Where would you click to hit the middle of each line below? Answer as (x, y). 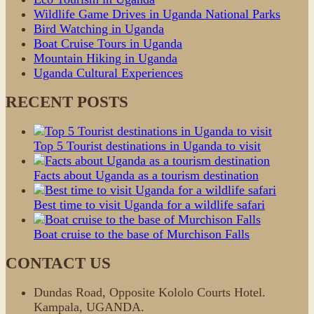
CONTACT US (58, 263)
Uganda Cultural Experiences (108, 73)
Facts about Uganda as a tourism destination (146, 175)
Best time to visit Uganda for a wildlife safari (149, 204)
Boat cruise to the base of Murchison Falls (142, 234)
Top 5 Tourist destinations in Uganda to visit (147, 145)
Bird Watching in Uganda (99, 28)
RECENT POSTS (67, 102)
